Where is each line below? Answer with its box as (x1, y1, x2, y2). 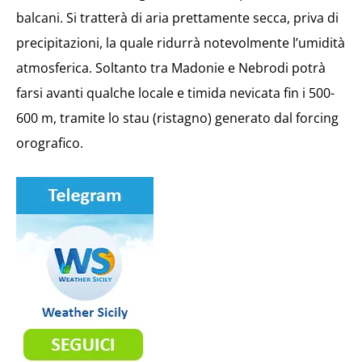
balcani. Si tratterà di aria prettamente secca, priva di (16, 8, 339, 27)
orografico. (16, 133, 83, 152)
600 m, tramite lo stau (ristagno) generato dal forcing (16, 108, 339, 127)
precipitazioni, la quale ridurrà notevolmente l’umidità (16, 33, 345, 52)
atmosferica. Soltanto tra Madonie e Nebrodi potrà (16, 58, 326, 77)
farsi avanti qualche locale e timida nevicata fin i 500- (16, 83, 335, 102)
